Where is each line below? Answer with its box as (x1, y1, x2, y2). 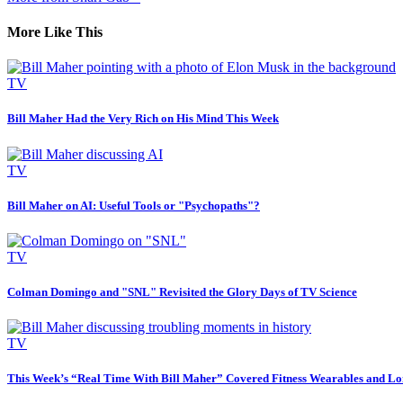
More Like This (7, 23, 103, 40)
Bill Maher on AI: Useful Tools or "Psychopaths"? (7, 198, 260, 212)
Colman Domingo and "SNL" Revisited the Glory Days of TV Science (7, 285, 357, 300)
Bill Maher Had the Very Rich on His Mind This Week (7, 112, 279, 126)
